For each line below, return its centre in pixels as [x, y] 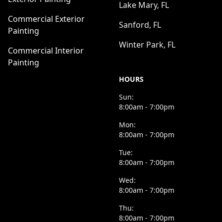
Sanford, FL [140, 25]
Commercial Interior [46, 50]
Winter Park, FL [147, 44]
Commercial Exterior [46, 19]
